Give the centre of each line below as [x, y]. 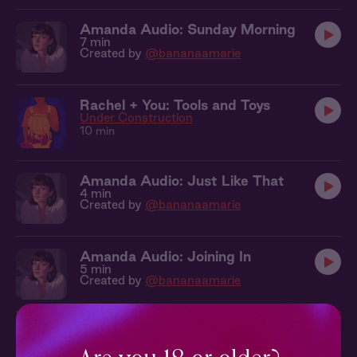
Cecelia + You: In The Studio [173, 332]
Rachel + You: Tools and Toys [175, 105]
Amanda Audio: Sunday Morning [188, 29]
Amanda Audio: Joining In [165, 256]
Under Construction [136, 118]
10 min [97, 131]
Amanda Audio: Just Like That [182, 180]
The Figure [110, 345]
